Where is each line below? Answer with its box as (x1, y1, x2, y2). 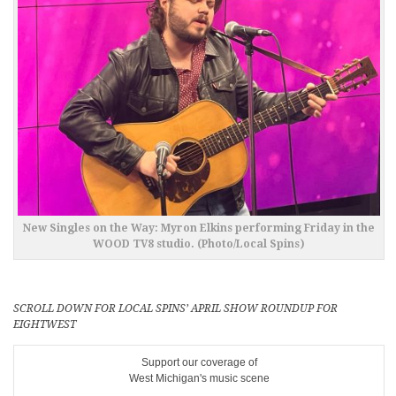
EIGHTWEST (13, 317, 76, 331)
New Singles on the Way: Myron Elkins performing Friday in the (22, 221, 375, 234)
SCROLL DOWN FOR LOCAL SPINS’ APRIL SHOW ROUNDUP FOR (13, 301, 338, 315)
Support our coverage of (141, 355, 257, 369)
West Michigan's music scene (128, 371, 270, 385)
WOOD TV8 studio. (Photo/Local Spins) (92, 237, 305, 250)
